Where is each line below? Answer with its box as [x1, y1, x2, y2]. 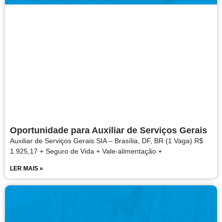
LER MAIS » [10, 165, 43, 172]
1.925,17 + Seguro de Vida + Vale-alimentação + [10, 147, 162, 156]
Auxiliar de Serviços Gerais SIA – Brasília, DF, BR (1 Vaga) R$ [10, 137, 203, 145]
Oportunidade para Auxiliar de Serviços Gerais [10, 125, 207, 136]
